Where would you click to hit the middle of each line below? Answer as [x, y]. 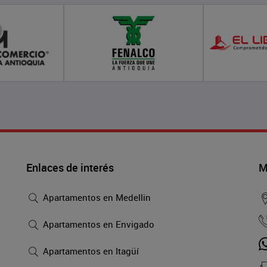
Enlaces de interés [70, 167]
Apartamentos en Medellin [96, 197]
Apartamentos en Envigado [97, 224]
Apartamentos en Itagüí [90, 251]
